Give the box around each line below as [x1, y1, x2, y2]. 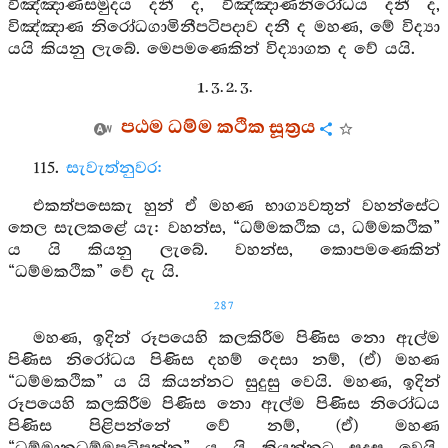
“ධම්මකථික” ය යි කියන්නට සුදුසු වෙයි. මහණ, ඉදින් [8, 373, 440, 392]
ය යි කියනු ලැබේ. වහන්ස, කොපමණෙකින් [8, 241, 440, 260]
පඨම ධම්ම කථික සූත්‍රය [120, 115, 316, 141]
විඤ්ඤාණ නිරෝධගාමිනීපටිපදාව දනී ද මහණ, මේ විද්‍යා [8, 18, 440, 37]
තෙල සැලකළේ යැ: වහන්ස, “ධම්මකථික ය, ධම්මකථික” [8, 219, 440, 238]
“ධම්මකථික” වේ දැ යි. [8, 263, 179, 282]
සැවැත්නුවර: [65, 159, 163, 178]
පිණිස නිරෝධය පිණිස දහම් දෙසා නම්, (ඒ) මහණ [8, 351, 440, 370]
